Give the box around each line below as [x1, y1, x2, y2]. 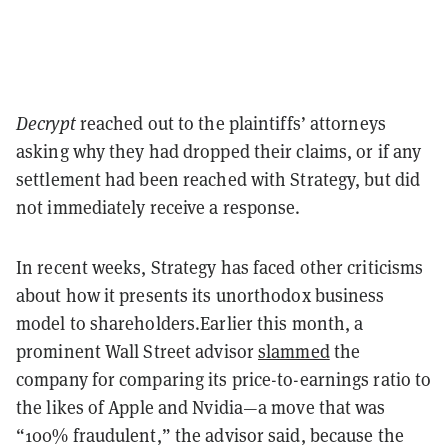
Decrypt [16, 111, 76, 135]
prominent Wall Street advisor [16, 339, 259, 363]
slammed [258, 339, 330, 363]
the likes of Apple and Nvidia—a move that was [16, 395, 386, 419]
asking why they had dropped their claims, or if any [16, 139, 422, 163]
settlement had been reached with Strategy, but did [16, 167, 421, 191]
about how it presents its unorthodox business [16, 283, 385, 307]
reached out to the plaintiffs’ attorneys [75, 111, 386, 135]
